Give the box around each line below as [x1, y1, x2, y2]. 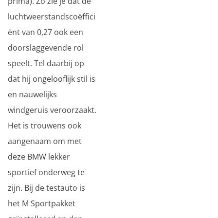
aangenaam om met [8, 136, 82, 146]
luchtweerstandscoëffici [8, 11, 95, 22]
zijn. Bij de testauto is [8, 182, 85, 193]
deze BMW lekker [8, 151, 70, 162]
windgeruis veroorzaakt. [8, 105, 96, 115]
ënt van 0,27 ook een [8, 27, 83, 37]
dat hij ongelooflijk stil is [8, 73, 95, 84]
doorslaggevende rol [8, 42, 84, 53]
